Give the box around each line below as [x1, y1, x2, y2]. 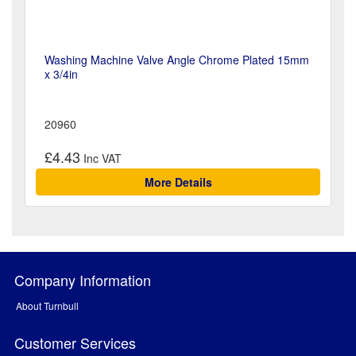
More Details [144, 173, 212, 190]
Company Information [14, 269, 151, 290]
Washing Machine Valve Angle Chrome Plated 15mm [44, 52, 309, 68]
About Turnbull [16, 298, 79, 312]
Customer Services [14, 331, 136, 353]
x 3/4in [44, 66, 78, 83]
